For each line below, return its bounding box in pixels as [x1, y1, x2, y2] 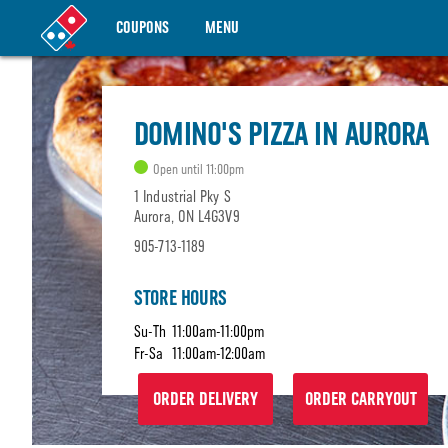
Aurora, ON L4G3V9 [134, 207, 240, 226]
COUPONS [116, 18, 169, 37]
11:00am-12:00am [172, 344, 265, 363]
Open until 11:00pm [150, 161, 244, 178]
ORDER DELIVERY [153, 388, 259, 410]
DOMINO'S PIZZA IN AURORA [134, 114, 429, 153]
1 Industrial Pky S [134, 187, 231, 206]
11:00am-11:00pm [172, 322, 264, 341]
